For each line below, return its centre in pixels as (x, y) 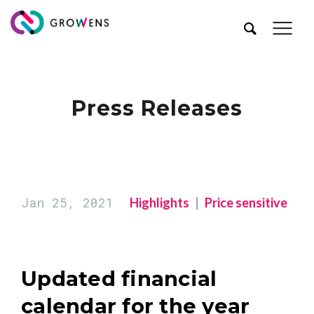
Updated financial (119, 279)
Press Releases (157, 108)
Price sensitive (246, 203)
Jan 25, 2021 (67, 203)
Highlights (159, 203)
